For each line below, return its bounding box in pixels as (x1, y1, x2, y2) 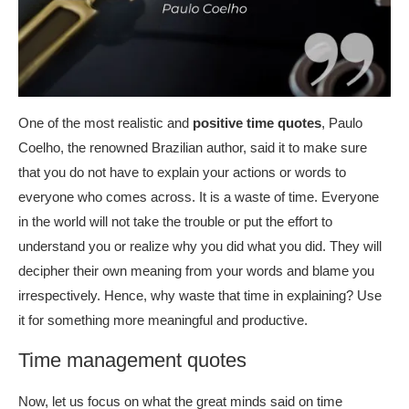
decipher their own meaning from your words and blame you (18, 262, 374, 278)
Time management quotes (18, 348, 246, 372)
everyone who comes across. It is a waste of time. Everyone (18, 188, 379, 204)
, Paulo (321, 114, 362, 131)
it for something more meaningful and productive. (18, 311, 308, 328)
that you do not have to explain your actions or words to (18, 163, 346, 180)
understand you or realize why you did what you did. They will (18, 237, 382, 254)
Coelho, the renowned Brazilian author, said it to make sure (18, 139, 367, 155)
